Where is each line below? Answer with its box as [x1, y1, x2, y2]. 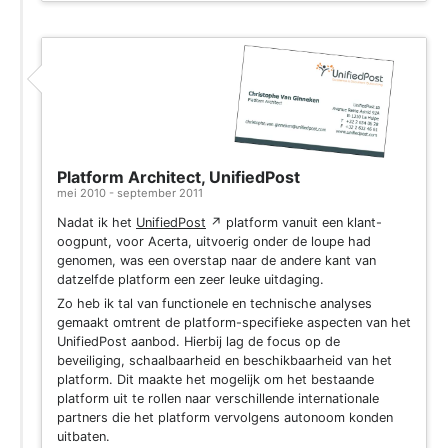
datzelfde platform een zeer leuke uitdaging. [57, 272, 324, 288]
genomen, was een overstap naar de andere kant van [57, 253, 376, 269]
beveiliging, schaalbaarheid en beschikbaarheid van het [57, 353, 392, 369]
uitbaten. [57, 429, 110, 445]
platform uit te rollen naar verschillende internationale [57, 391, 379, 407]
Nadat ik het [57, 215, 136, 231]
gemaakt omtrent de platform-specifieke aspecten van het [57, 315, 411, 331]
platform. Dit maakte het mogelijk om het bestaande [57, 372, 374, 388]
